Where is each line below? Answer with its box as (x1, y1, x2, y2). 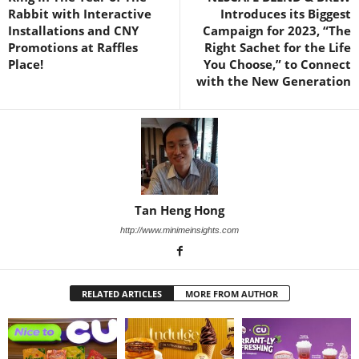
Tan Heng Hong (135, 201, 224, 218)
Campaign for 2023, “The (203, 22, 351, 38)
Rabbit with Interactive (8, 5, 151, 22)
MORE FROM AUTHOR (184, 287, 278, 300)
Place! (8, 55, 43, 72)
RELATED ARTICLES (81, 287, 162, 300)
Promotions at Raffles (8, 38, 138, 55)
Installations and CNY (8, 22, 139, 38)
